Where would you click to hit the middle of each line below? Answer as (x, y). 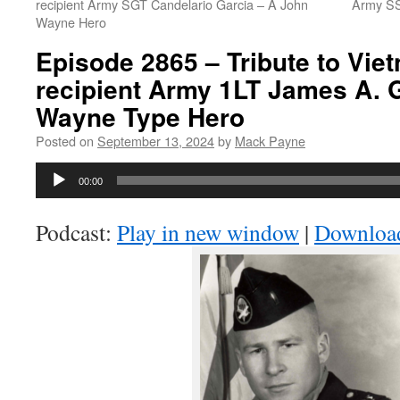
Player (52, 193)
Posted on (65, 141)
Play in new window (208, 232)
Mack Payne (270, 141)
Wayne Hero (71, 22)
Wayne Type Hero (140, 117)
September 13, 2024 (156, 141)
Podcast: (76, 232)
